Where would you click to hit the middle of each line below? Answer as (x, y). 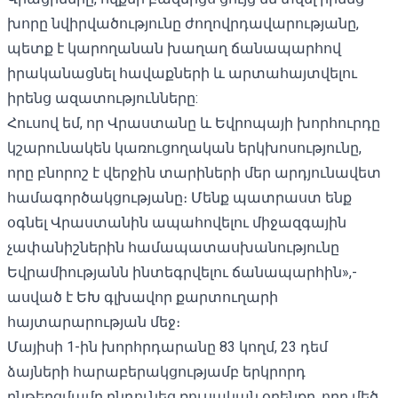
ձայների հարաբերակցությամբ (125, 371)
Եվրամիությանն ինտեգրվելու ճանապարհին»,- (182, 272)
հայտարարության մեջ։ (94, 322)
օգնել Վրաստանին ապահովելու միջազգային (177, 222)
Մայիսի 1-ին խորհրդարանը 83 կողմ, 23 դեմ (167, 346)
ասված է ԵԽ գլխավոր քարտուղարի (143, 297)
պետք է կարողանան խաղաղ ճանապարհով (174, 48)
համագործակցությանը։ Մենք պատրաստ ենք (179, 197)
